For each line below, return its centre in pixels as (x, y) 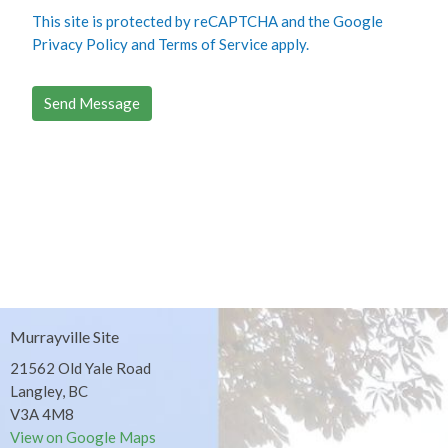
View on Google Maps (83, 436)
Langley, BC (49, 390)
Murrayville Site (64, 337)
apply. (289, 44)
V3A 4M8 (42, 413)
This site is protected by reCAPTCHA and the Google (208, 21)
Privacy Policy (80, 44)
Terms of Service (213, 44)
